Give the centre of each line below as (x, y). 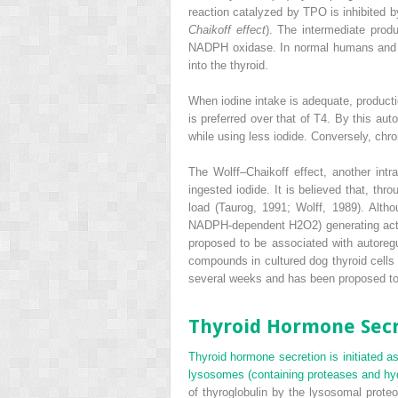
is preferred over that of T (255, 118)
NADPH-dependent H (243, 225)
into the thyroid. (228, 65)
